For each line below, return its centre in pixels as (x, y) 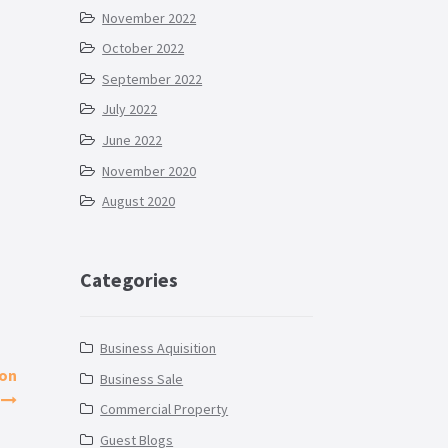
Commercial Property (164, 409)
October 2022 (143, 48)
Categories (128, 280)
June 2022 (132, 140)
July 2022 (130, 109)
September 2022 (152, 78)
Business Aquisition (158, 347)
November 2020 (149, 170)
